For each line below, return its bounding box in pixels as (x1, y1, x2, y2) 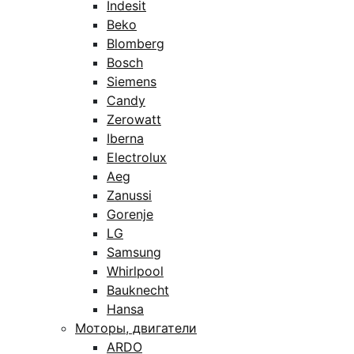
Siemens (107, 73, 156, 89)
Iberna (107, 130, 144, 146)
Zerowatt (107, 111, 161, 127)
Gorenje (107, 206, 153, 222)
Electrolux (107, 149, 167, 165)
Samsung (107, 244, 161, 260)
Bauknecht (107, 282, 169, 298)
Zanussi (107, 187, 152, 203)
